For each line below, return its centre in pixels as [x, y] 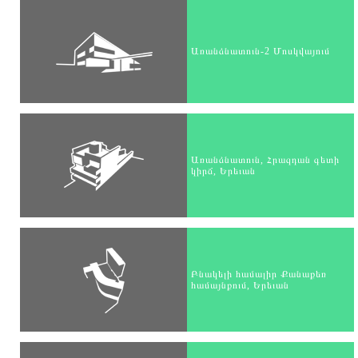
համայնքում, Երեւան [240, 285]
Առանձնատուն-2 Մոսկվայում [261, 51]
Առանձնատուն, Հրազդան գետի [265, 160]
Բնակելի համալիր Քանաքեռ [259, 274]
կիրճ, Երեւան [223, 171]
